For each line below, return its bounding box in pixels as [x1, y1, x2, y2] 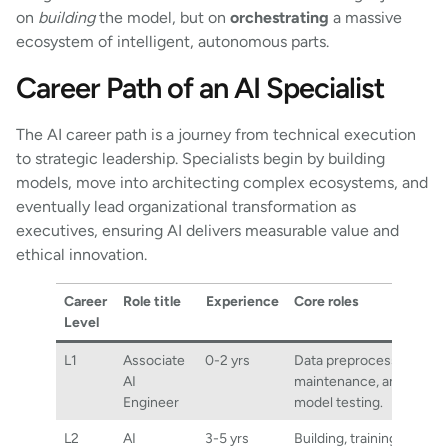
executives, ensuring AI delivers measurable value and [16, 220, 399, 240]
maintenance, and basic [294, 371, 442, 390]
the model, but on [95, 8, 230, 28]
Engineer [123, 392, 183, 411]
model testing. [294, 392, 387, 411]
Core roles [294, 291, 360, 310]
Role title [123, 291, 182, 310]
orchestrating [230, 8, 329, 28]
